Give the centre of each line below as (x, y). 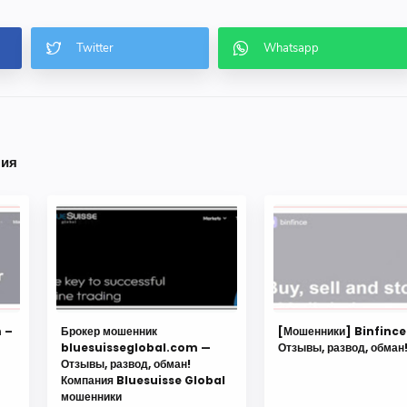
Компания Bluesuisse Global (143, 381)
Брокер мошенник (109, 332)
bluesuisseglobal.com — (135, 348)
